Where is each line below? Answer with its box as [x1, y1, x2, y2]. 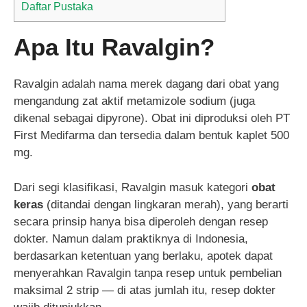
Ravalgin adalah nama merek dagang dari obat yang [14, 77, 279, 91]
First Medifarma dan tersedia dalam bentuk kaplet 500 [14, 129, 289, 143]
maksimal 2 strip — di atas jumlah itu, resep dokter [14, 283, 275, 297]
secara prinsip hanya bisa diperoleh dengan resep [14, 214, 268, 228]
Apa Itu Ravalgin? [14, 34, 214, 61]
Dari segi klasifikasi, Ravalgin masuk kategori [14, 180, 251, 194]
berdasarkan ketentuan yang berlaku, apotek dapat [14, 249, 273, 262]
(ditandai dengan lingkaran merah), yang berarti [43, 197, 288, 211]
